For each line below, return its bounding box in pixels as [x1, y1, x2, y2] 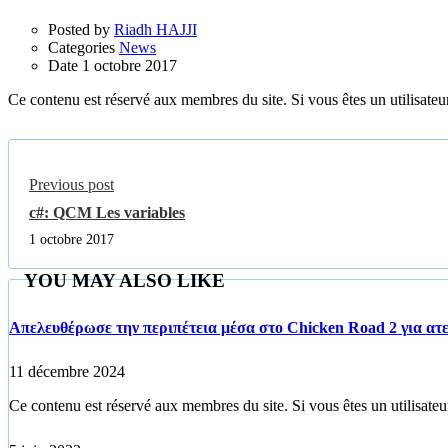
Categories [48, 38, 115, 56]
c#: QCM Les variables [29, 203, 185, 221]
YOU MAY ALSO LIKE [24, 269, 225, 291]
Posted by [48, 20, 110, 38]
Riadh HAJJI [114, 20, 197, 38]
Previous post [29, 175, 114, 193]
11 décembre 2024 [9, 363, 125, 381]
